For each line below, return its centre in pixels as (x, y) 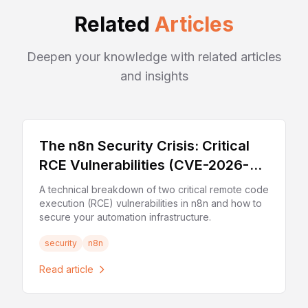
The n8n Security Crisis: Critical (144, 146)
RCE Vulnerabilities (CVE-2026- (144, 165)
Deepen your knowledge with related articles (154, 57)
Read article (66, 269)
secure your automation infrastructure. (125, 217)
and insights (154, 76)
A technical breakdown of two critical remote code (154, 189)
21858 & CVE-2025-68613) (128, 184)
